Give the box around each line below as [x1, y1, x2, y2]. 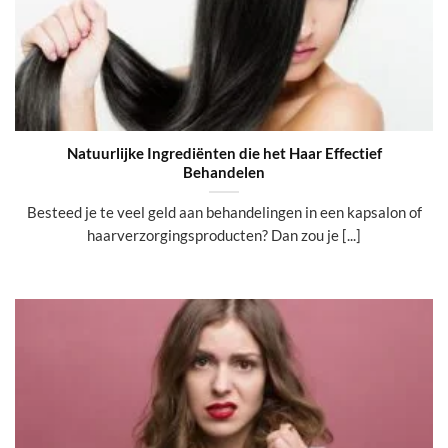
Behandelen [183, 163, 265, 182]
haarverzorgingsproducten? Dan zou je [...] [87, 225, 361, 244]
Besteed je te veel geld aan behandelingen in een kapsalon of [26, 202, 422, 221]
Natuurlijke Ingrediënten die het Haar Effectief [66, 144, 382, 163]
